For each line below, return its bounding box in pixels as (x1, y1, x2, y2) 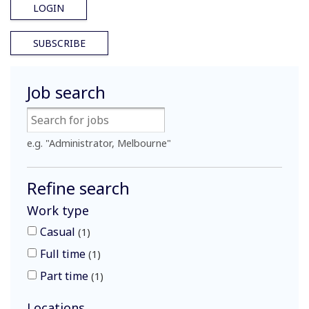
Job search (27, 80, 106, 103)
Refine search (27, 176, 130, 199)
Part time (40, 268, 91, 283)
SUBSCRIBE (33, 36, 86, 50)
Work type (27, 201, 89, 219)
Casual (40, 223, 78, 239)
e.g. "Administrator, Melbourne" (27, 136, 171, 150)
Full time (40, 246, 88, 261)
